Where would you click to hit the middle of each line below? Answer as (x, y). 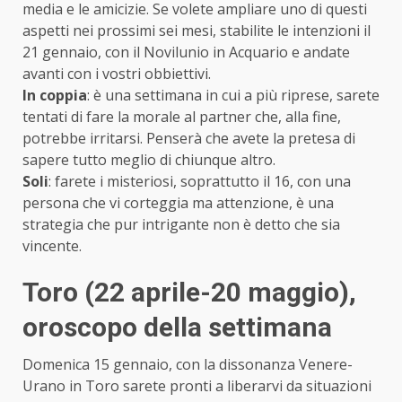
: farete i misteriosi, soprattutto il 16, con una (200, 181)
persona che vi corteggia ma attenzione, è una (178, 202)
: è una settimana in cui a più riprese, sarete (233, 95)
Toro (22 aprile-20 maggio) (186, 292)
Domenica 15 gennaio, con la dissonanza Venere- (188, 364)
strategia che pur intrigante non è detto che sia (181, 224)
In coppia (55, 95)
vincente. (52, 245)
